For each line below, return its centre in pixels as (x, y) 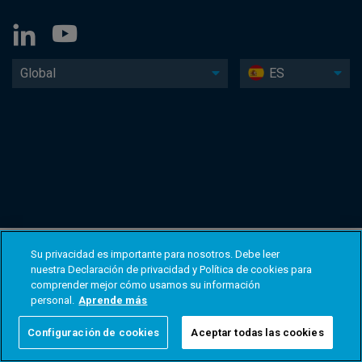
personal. (53, 300)
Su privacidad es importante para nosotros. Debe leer (156, 254)
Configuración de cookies (94, 333)
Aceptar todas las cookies (257, 333)
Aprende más (113, 300)
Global (38, 74)
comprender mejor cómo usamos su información (146, 285)
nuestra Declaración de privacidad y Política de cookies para (172, 269)
